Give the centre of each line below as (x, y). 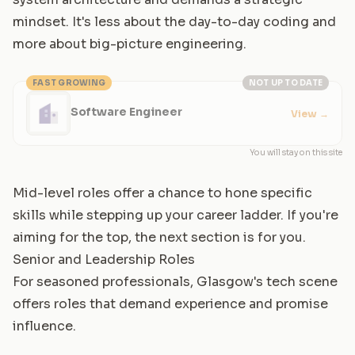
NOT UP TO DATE (285, 83)
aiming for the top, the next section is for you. (159, 238)
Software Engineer (126, 111)
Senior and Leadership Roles (104, 260)
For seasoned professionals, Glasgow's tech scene (175, 282)
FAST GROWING (69, 83)
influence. (44, 326)
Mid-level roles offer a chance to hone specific (162, 193)
